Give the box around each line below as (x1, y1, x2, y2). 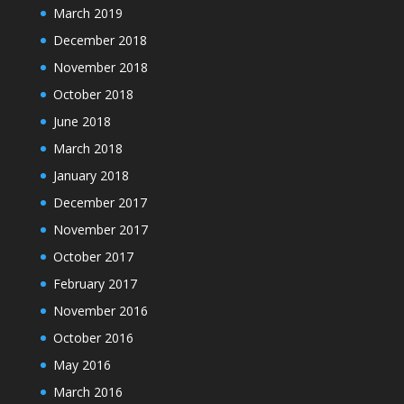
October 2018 (52, 86, 133, 103)
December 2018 (52, 32, 147, 49)
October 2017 (52, 248, 133, 265)
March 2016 (52, 383, 123, 400)
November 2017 (52, 221, 148, 238)
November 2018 (52, 59, 148, 76)
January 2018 (52, 167, 129, 184)
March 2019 (52, 5, 123, 22)
